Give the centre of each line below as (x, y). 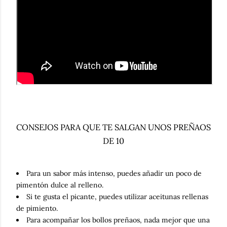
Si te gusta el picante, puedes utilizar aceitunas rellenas (117, 197)
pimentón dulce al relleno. (60, 185)
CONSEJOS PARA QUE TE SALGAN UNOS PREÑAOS (113, 127)
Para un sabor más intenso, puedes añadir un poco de (114, 173)
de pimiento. (37, 208)
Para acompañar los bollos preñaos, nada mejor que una (118, 220)
